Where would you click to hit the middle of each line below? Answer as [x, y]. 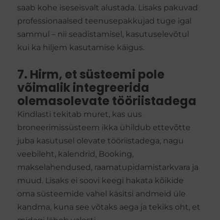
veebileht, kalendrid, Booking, [75, 154]
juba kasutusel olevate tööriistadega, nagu [100, 141]
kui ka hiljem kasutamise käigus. [82, 48]
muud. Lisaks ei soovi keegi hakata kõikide [100, 181]
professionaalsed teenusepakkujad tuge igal [104, 21]
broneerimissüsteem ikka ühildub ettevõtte [104, 128]
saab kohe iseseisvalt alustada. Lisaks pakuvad [108, 8]
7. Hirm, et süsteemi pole [91, 75]
